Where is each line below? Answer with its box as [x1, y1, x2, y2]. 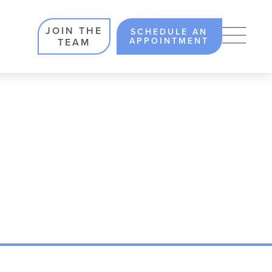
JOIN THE [45, 24, 103, 38]
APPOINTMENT [129, 35, 209, 47]
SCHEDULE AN [131, 25, 208, 38]
